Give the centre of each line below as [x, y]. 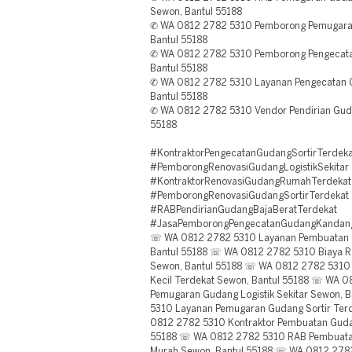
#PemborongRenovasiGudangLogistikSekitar [249, 168]
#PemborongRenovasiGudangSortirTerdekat [249, 196]
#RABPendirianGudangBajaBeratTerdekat [244, 210]
